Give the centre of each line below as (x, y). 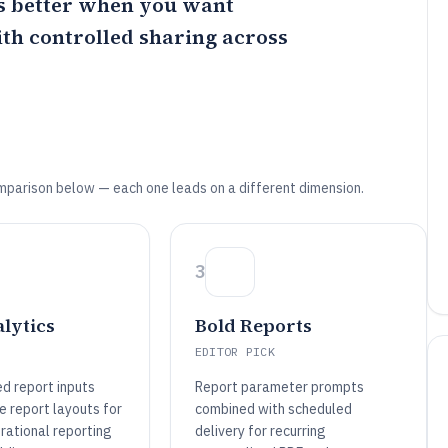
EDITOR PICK (235, 351)
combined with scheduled (273, 409)
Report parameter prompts (279, 387)
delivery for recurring (260, 431)
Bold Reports (253, 325)
